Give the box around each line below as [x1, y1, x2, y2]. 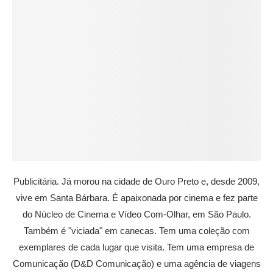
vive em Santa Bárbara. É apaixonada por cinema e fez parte [15, 192, 258, 203]
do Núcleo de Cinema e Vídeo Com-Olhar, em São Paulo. [22, 208, 251, 219]
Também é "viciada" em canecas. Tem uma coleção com [23, 225, 250, 236]
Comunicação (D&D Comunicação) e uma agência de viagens [12, 258, 261, 269]
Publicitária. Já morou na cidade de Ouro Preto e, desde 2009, [13, 175, 260, 186]
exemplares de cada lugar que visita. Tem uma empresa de [19, 241, 254, 252]
